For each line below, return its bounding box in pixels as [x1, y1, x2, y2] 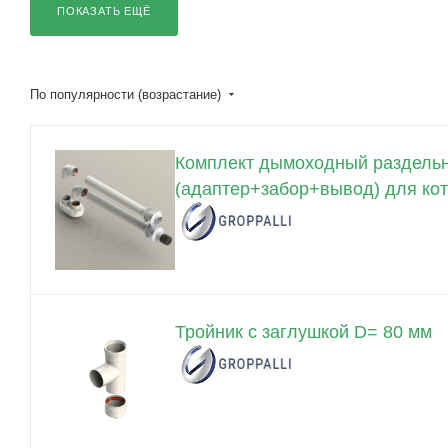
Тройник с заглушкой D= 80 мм [175, 321, 432, 342]
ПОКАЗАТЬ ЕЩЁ [57, 5, 151, 17]
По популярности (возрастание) [30, 87, 225, 102]
